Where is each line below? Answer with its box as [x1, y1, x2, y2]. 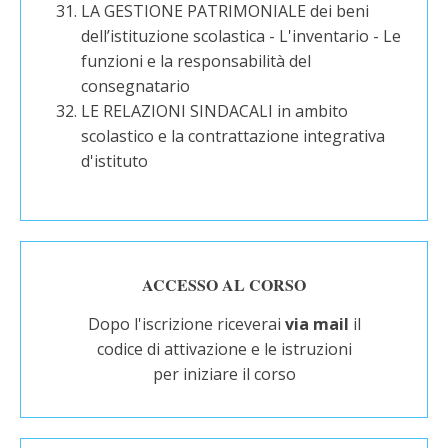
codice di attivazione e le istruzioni [96, 338, 352, 360]
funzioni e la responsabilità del [81, 50, 312, 72]
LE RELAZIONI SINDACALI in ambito [81, 100, 349, 122]
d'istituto [81, 150, 149, 172]
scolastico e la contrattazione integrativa [81, 125, 386, 147]
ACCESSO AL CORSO [142, 273, 306, 296]
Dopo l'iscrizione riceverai [87, 313, 285, 335]
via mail [284, 313, 349, 335]
